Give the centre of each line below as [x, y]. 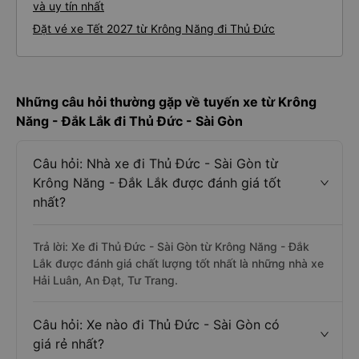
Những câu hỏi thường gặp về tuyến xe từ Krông [166, 102]
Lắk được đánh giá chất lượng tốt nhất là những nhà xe [178, 263]
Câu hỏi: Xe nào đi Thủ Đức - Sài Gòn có [156, 325]
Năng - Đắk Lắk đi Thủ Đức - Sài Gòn [129, 121]
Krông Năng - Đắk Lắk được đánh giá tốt [157, 183]
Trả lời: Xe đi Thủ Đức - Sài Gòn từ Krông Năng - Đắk [171, 246]
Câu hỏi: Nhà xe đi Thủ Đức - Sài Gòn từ [155, 163]
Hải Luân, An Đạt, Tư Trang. [105, 280]
